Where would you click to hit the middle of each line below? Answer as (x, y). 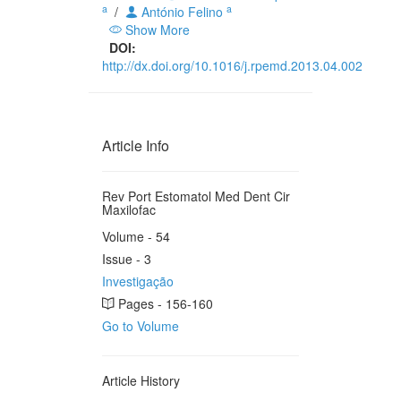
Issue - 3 (127, 259)
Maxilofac (129, 209)
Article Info (136, 145)
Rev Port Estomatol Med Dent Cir (196, 196)
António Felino (182, 12)
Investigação (138, 281)
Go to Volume (141, 326)
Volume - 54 (136, 236)
